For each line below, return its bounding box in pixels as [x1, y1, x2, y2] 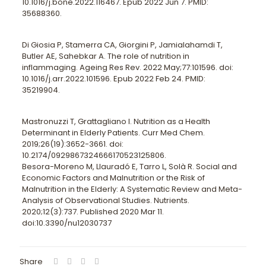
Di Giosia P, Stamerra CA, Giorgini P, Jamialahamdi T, [21, 39, 223, 50]
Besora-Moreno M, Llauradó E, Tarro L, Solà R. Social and [21, 161, 237, 172]
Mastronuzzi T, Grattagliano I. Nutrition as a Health [21, 116, 210, 127]
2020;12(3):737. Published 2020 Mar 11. [21, 206, 164, 217]
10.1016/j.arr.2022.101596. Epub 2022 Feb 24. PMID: [21, 73, 205, 84]
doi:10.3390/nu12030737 [21, 217, 112, 229]
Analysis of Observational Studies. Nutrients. [21, 195, 189, 206]
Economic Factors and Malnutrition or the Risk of [21, 172, 205, 183]
